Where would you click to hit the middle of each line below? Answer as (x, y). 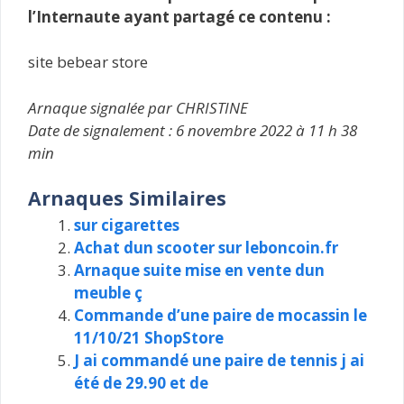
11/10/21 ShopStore (149, 338)
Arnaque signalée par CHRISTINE (138, 107)
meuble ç (108, 293)
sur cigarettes (127, 225)
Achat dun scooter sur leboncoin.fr (206, 248)
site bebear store (88, 62)
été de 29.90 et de (141, 383)
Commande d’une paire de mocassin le (220, 315)
